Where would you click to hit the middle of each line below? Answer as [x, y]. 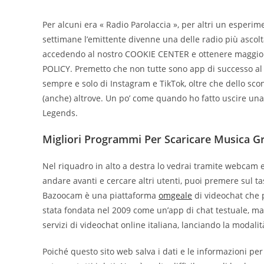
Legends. [60, 113]
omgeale [175, 195]
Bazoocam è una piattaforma [100, 195]
